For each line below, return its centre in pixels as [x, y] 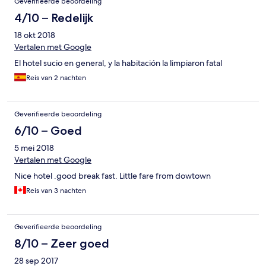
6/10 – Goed [48, 131]
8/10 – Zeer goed [62, 244]
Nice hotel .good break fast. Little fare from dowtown [113, 176]
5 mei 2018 [34, 148]
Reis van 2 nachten [56, 78]
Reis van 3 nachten [56, 191]
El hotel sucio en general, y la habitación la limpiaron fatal [118, 63]
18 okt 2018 [35, 35]
